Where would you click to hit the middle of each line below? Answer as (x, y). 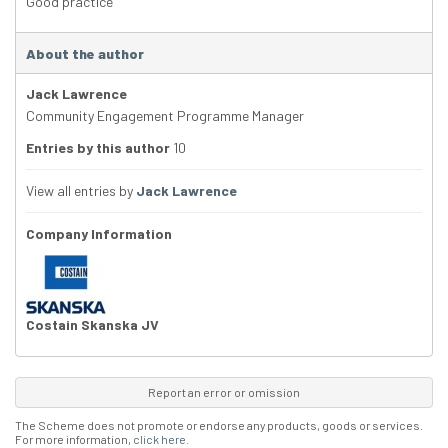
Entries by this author (98, 148)
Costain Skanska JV (92, 325)
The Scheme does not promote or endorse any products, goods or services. (219, 425)
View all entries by (81, 191)
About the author (85, 54)
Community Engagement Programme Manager (165, 116)
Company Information (99, 234)
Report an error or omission (224, 392)
